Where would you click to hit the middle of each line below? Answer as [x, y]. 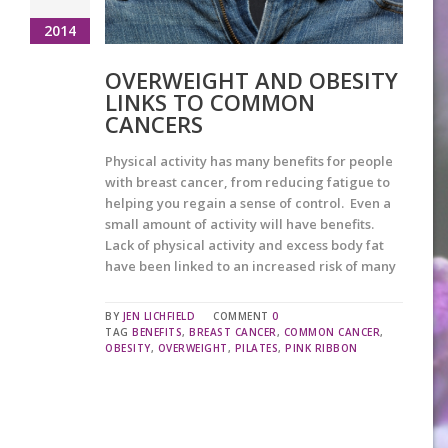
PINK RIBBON [321, 347]
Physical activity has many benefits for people [249, 160]
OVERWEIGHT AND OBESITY [251, 79]
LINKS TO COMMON [210, 101]
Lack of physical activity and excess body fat [244, 244]
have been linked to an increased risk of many [250, 265]
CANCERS [154, 123]
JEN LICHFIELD [158, 315]
